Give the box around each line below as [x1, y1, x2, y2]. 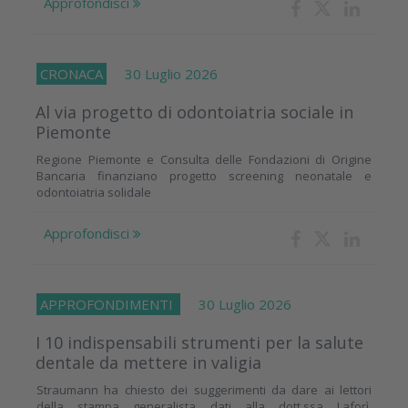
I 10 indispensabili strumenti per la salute [36, 331, 363, 353]
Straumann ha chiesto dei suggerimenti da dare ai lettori [36, 381, 372, 398]
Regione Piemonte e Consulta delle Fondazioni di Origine [36, 150, 372, 168]
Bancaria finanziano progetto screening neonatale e [36, 167, 372, 184]
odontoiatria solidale [36, 183, 151, 200]
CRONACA [40, 64, 103, 83]
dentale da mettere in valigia [36, 351, 261, 373]
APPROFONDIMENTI [40, 294, 177, 313]
